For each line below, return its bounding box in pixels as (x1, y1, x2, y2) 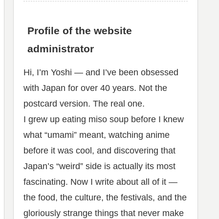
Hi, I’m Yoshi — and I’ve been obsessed (23, 67, 178, 78)
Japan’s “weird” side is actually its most (23, 161, 175, 172)
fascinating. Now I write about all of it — (23, 177, 177, 187)
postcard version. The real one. (23, 99, 145, 109)
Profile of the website (27, 24, 132, 36)
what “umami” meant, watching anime (23, 130, 170, 140)
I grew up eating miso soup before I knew (23, 114, 184, 125)
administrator (27, 43, 94, 54)
